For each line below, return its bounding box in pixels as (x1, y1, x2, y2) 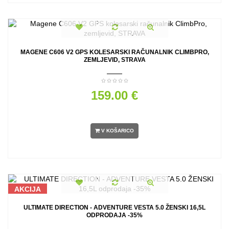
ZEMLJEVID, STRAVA (83, 56, 146, 64)
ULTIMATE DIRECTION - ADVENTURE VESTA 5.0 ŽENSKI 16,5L (24, 204, 205, 212)
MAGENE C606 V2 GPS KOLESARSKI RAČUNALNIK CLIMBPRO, (20, 49, 209, 56)
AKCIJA (14, 185, 41, 194)
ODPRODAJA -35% (86, 212, 143, 219)
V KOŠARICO (101, 127, 134, 133)
